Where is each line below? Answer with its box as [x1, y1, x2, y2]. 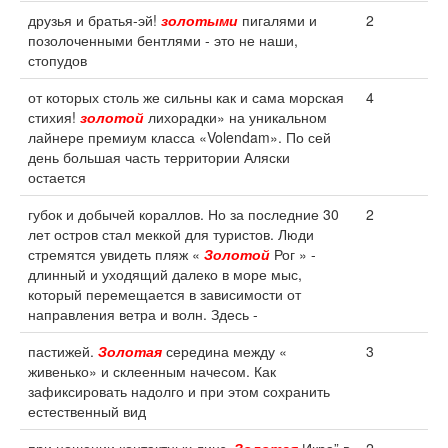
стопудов [28, 50, 87, 70]
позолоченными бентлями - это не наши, [28, 30, 298, 50]
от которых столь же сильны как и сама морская [28, 87, 344, 107]
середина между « [162, 341, 287, 361]
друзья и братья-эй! [28, 10, 161, 30]
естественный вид [28, 401, 146, 421]
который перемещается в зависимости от [28, 284, 301, 304]
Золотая [98, 341, 162, 361]
